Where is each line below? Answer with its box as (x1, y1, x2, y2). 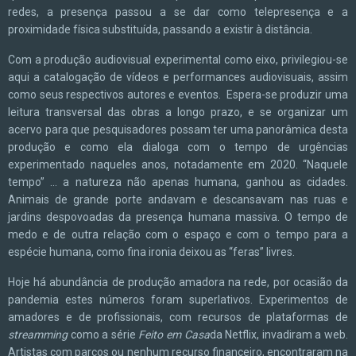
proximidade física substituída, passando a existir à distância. (8, 23, 315, 36)
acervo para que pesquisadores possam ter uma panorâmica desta (8, 123, 348, 136)
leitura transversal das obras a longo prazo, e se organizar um (8, 106, 348, 118)
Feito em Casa (138, 328, 210, 341)
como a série (68, 328, 139, 341)
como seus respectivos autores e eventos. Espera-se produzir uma (8, 88, 348, 101)
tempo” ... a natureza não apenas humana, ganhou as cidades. (8, 176, 348, 188)
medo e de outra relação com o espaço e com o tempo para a (8, 228, 348, 241)
